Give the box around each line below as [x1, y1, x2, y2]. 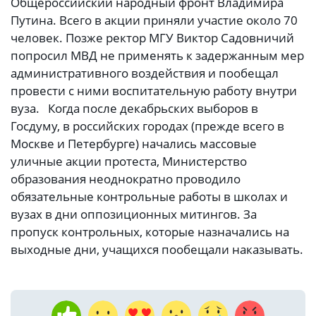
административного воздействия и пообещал [11, 65, 279, 82]
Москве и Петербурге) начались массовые [11, 135, 257, 152]
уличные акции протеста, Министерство [11, 153, 247, 170]
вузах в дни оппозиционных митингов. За [11, 206, 257, 223]
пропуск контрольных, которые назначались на [11, 224, 289, 241]
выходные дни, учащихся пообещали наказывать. [11, 241, 303, 258]
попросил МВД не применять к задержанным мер [11, 47, 304, 64]
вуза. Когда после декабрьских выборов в [11, 100, 258, 117]
